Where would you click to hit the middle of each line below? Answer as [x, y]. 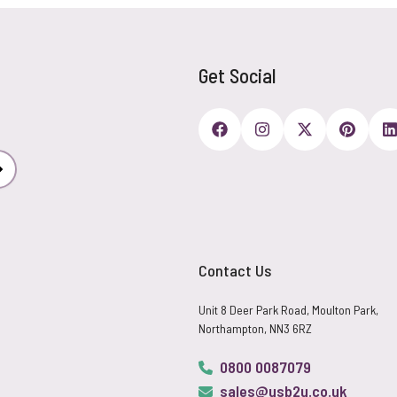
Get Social [237, 75]
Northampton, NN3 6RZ [255, 328]
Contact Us [234, 270]
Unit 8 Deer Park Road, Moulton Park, [288, 310]
